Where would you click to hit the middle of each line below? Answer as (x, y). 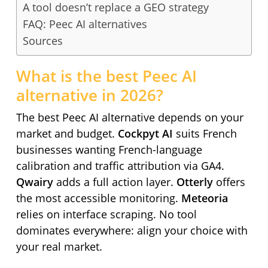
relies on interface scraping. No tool (106, 214)
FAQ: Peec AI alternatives (85, 24)
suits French (205, 133)
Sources (42, 41)
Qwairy (34, 182)
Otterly (194, 182)
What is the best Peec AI (106, 76)
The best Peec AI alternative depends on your (130, 117)
